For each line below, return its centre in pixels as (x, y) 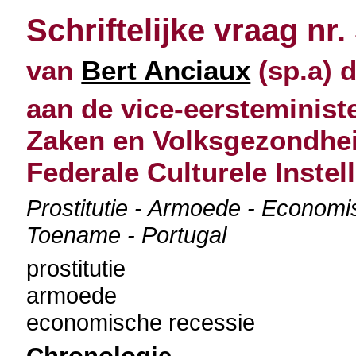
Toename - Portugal (127, 235)
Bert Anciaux (166, 70)
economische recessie (141, 322)
